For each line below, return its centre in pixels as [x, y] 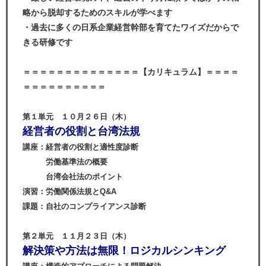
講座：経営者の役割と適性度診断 [80, 147]
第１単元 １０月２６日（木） [77, 117]
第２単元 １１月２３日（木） [77, 236]
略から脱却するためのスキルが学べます [97, 12]
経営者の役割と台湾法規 [81, 131]
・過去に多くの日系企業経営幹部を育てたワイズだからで [131, 27]
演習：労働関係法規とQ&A [69, 191]
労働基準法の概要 [65, 162]
